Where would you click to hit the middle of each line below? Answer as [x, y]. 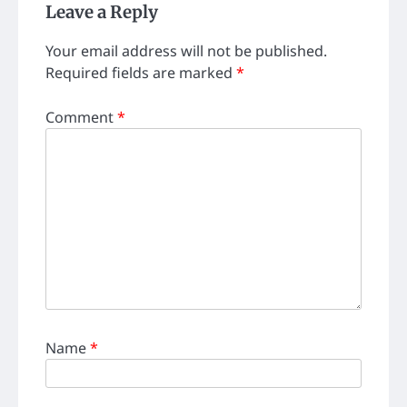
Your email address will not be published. [186, 51]
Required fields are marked [141, 73]
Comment [81, 117]
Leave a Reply [102, 13]
